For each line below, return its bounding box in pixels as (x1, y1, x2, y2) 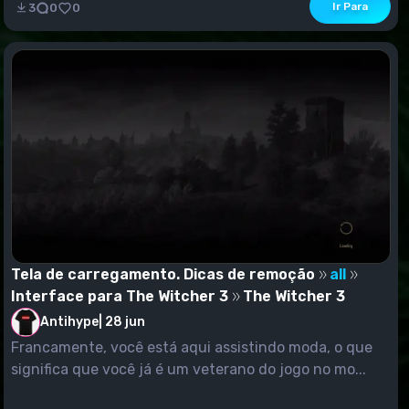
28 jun (105, 314, 145, 330)
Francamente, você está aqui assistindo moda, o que (11, 338, 372, 356)
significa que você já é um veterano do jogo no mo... (11, 360, 366, 378)
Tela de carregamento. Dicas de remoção (11, 265, 315, 283)
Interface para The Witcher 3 (11, 287, 228, 305)
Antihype (40, 313, 99, 330)
